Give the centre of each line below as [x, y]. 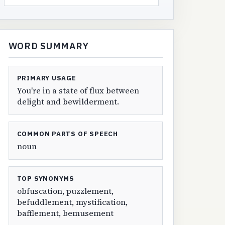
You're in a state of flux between [78, 91]
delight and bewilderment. [68, 102]
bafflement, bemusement [65, 213]
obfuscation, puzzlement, [65, 191]
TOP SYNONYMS [46, 179]
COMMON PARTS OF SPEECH [67, 134]
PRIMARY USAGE [46, 78]
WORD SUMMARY [48, 45]
